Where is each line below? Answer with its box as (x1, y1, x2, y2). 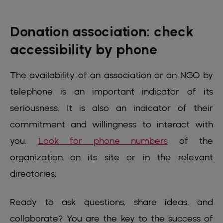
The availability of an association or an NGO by (10, 70, 213, 81)
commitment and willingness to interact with (10, 119, 213, 130)
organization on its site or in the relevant (10, 152, 213, 163)
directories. (10, 168, 57, 179)
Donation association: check (10, 23, 194, 40)
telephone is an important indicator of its (10, 86, 213, 97)
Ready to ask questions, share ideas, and (10, 197, 213, 208)
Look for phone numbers (38, 135, 168, 146)
